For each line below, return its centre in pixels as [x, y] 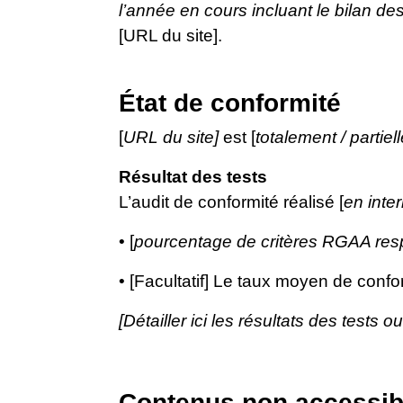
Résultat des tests [193, 177]
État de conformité [230, 103]
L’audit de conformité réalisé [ [231, 202]
